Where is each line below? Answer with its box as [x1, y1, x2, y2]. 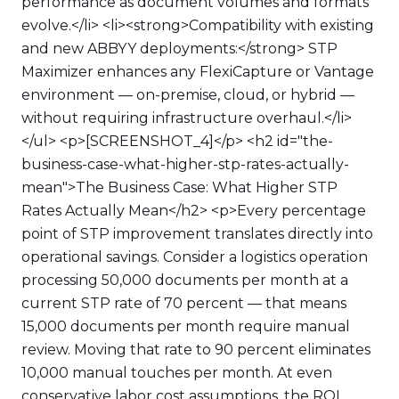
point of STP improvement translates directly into [21, 225, 373, 242]
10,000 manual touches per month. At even [21, 364, 332, 381]
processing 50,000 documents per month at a [21, 272, 348, 289]
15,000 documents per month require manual [21, 318, 350, 335]
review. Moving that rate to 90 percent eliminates [21, 341, 370, 358]
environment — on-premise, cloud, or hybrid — [21, 86, 354, 103]
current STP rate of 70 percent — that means [21, 295, 346, 312]
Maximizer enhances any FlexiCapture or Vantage [21, 63, 374, 80]
